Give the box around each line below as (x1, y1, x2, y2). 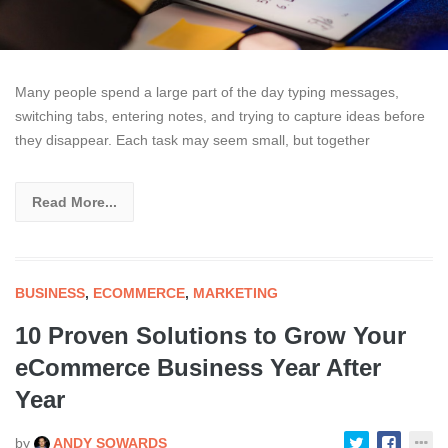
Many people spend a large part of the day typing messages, (15, 83, 399, 100)
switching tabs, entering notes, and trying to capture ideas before (15, 107, 425, 124)
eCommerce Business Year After (15, 353, 381, 381)
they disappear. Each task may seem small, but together (15, 131, 370, 148)
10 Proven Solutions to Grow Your (15, 321, 406, 349)
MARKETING (193, 284, 278, 301)
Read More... (32, 193, 117, 210)
